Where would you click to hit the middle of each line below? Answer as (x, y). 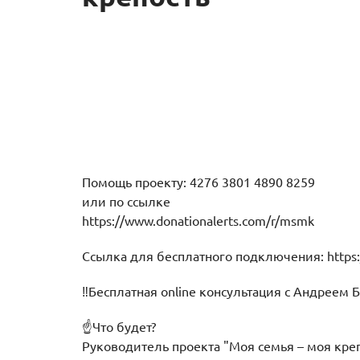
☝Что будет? (119, 327)
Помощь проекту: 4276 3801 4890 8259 (198, 182)
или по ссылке (126, 202)
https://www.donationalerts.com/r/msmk (198, 221)
